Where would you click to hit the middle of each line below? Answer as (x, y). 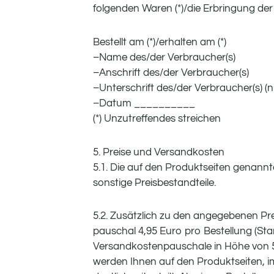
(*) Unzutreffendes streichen (157, 118)
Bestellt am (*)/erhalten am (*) (160, 42)
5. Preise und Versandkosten (159, 152)
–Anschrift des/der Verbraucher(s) (171, 72)
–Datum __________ (144, 103)
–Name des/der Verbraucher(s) (164, 57)
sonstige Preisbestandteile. (154, 183)
